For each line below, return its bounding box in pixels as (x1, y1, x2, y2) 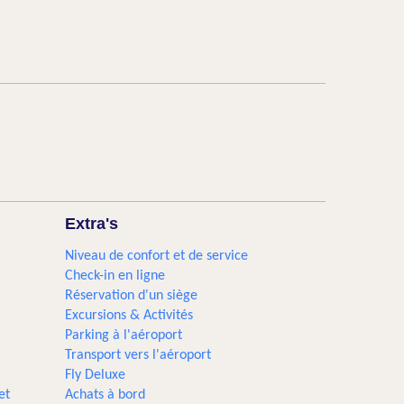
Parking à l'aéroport (65, 328, 183, 343)
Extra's (65, 215, 119, 233)
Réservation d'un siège (65, 289, 198, 303)
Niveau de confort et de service (65, 249, 249, 263)
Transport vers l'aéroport (65, 348, 212, 363)
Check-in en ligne (65, 269, 166, 283)
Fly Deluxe (65, 368, 126, 382)
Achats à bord (65, 388, 146, 402)
